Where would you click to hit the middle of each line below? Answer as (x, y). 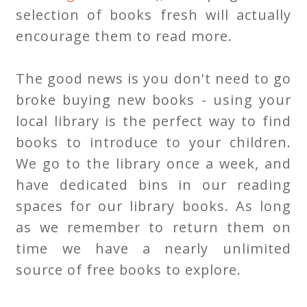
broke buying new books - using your (153, 100)
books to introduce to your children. (153, 143)
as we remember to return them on (153, 228)
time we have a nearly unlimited (153, 249)
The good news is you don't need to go (153, 79)
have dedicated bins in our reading (153, 185)
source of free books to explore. (129, 270)
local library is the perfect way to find (153, 121)
